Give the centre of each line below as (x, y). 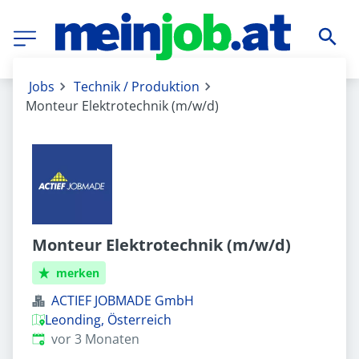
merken (78, 273)
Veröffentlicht (73, 338)
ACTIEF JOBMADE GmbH (123, 301)
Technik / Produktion (137, 87)
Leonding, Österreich (108, 320)
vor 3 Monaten (95, 339)
